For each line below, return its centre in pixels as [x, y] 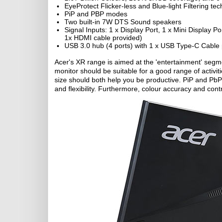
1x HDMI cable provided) [103, 38]
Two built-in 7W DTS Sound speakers [123, 22]
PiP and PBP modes [96, 14]
